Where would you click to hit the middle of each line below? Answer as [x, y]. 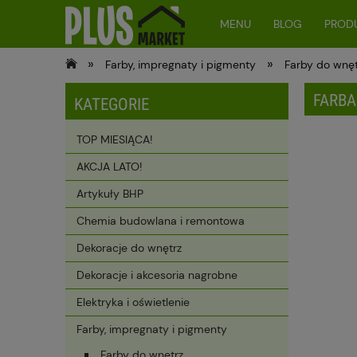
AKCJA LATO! [109, 167]
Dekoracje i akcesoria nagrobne [157, 275]
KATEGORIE [112, 104]
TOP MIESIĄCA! [114, 140]
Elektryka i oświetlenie [133, 302]
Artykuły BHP [110, 194]
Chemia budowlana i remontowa [161, 221]
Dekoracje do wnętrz [129, 248]
